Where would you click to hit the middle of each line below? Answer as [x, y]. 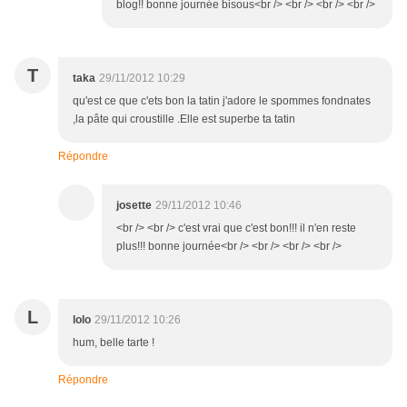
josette [134, 206]
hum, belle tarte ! [114, 343]
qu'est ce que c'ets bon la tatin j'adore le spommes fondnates [222, 101]
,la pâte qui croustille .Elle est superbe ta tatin [184, 119]
